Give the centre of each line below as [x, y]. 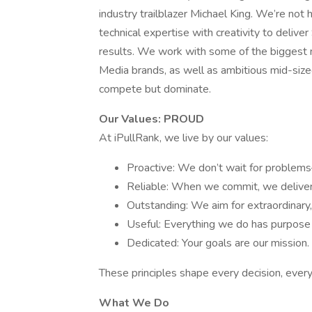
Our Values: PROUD [151, 119]
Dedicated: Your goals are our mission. [218, 243]
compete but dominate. [155, 89]
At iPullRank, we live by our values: [184, 138]
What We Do [134, 303]
